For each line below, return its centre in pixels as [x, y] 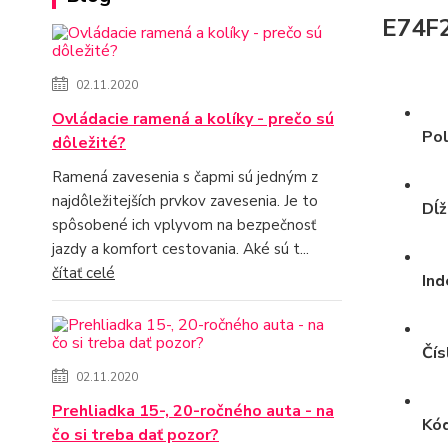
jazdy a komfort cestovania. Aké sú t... [180, 249]
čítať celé [83, 273]
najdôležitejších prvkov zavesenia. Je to [185, 201]
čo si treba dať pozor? [135, 435]
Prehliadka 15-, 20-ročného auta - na [193, 411]
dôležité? [89, 143]
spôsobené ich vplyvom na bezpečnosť [184, 225]
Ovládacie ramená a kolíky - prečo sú [193, 119]
